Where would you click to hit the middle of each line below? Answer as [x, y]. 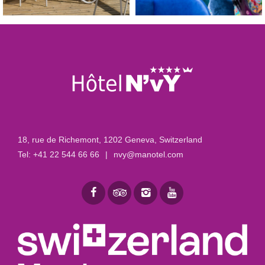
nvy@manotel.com [148, 155]
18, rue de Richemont [58, 140]
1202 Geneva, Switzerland [153, 140]
